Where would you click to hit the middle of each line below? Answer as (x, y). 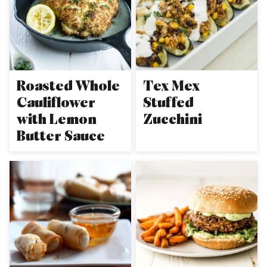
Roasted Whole (68, 86)
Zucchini (173, 119)
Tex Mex (171, 86)
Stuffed (168, 102)
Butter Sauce (61, 136)
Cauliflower (56, 102)
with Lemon (57, 119)
